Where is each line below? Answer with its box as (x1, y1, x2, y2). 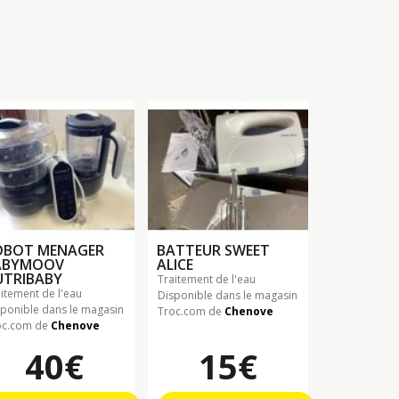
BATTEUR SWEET (157, 240, 270, 260)
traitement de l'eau (164, 271, 256, 287)
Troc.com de (158, 303, 224, 319)
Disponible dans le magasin (158, 287, 297, 303)
